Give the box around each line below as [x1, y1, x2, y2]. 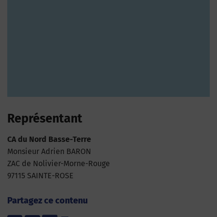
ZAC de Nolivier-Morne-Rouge [7, 159, 110, 168]
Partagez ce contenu [7, 195, 88, 206]
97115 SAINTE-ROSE [7, 171, 74, 180]
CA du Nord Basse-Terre [7, 135, 91, 144]
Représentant [7, 111, 82, 126]
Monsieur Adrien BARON [7, 147, 91, 156]
